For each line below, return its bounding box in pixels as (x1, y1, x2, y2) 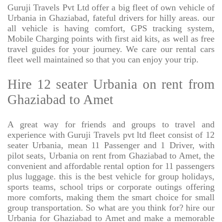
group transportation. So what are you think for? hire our (7, 203, 215, 213)
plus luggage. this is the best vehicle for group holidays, (7, 171, 215, 182)
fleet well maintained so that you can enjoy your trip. (7, 55, 199, 65)
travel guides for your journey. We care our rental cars (7, 44, 215, 55)
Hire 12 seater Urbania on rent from (7, 77, 215, 92)
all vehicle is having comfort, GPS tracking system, (7, 23, 215, 34)
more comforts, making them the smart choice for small (7, 192, 215, 203)
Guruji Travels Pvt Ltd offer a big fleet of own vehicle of (7, 2, 215, 13)
